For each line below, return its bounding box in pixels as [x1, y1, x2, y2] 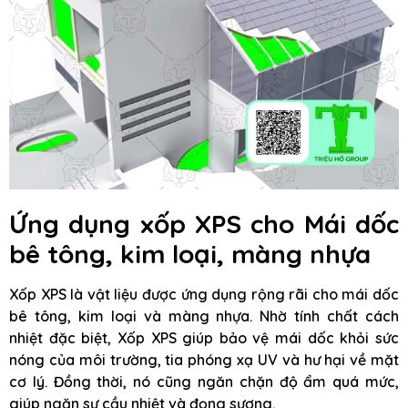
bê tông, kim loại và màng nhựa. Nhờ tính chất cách [9, 306, 399, 325]
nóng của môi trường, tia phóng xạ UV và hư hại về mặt [9, 350, 399, 369]
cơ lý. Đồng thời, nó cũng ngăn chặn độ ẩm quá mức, [9, 372, 399, 391]
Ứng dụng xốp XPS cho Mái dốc [9, 207, 399, 240]
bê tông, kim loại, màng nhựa [9, 237, 371, 270]
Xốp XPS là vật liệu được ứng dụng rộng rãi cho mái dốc [9, 284, 399, 303]
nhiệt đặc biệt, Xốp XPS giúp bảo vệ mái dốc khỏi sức [9, 328, 399, 347]
